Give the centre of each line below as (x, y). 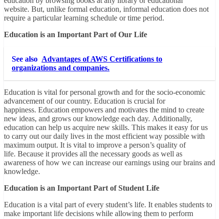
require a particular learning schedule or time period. (84, 18)
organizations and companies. (61, 68)
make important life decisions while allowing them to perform (99, 214)
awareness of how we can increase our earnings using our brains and (109, 163)
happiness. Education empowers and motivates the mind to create (104, 110)
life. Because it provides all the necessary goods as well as (93, 154)
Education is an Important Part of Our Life (76, 35)
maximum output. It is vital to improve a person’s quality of (95, 145)
